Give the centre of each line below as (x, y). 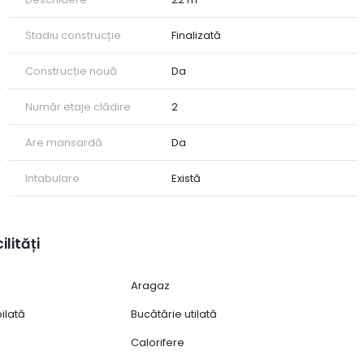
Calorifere (158, 343)
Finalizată (197, 36)
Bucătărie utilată (174, 314)
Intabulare (52, 179)
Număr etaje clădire (78, 107)
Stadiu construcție (73, 36)
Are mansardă (63, 143)
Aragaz (151, 286)
